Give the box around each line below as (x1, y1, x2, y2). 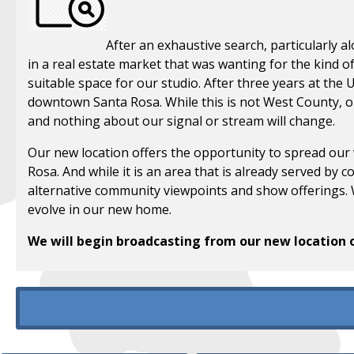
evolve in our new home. (27, 200, 171, 218)
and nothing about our (27, 111, 164, 130)
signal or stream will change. (163, 111, 335, 130)
